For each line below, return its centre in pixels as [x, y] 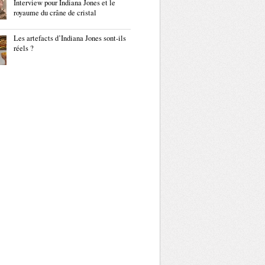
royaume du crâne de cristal [55, 13]
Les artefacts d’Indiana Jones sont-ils [70, 38]
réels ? [24, 48]
